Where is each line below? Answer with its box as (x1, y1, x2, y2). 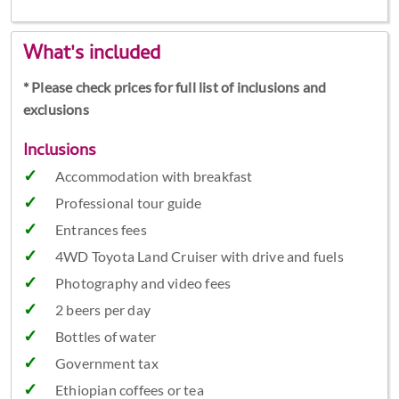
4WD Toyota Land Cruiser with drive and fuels (54, 248, 344, 265)
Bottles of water (54, 328, 157, 346)
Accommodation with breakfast (54, 167, 253, 185)
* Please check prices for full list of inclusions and (22, 78, 327, 96)
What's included (22, 39, 160, 72)
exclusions (22, 101, 89, 118)
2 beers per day (54, 301, 151, 319)
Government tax (54, 354, 159, 372)
